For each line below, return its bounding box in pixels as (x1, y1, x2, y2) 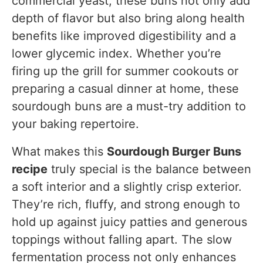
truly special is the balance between (48, 162, 251, 177)
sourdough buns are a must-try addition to (12, 99, 246, 114)
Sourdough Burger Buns (107, 144, 241, 159)
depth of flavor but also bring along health (12, 11, 245, 26)
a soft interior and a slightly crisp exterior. (12, 180, 242, 194)
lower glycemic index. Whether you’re (12, 46, 221, 61)
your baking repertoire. (12, 117, 139, 131)
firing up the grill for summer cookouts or (12, 64, 238, 79)
